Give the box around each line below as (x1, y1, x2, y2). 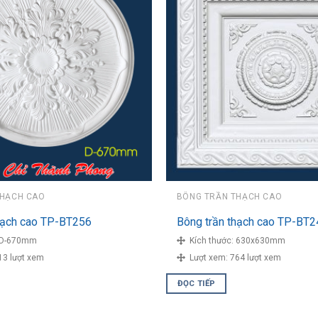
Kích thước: (185, 236, 236, 246)
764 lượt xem (229, 253, 281, 263)
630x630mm (235, 236, 285, 246)
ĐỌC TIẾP (177, 278, 216, 288)
